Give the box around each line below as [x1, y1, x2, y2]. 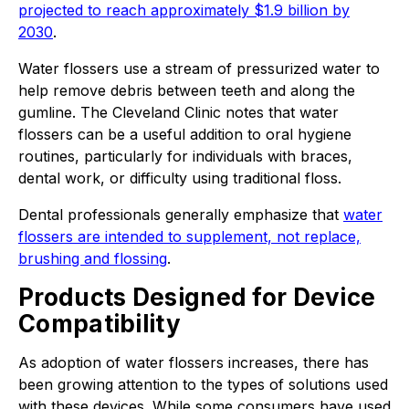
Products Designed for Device [18, 283, 376, 311]
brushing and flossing [18, 249, 167, 267]
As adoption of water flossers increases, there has [18, 353, 369, 372]
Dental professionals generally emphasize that [18, 205, 343, 224]
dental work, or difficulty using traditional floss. [18, 169, 341, 187]
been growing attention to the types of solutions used [18, 375, 388, 393]
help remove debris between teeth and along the [18, 81, 355, 100]
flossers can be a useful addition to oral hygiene [18, 125, 351, 143]
